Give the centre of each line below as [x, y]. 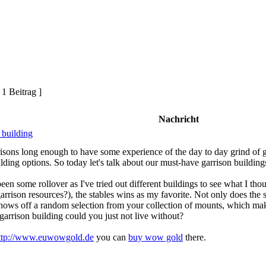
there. [194, 237]
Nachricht [178, 119]
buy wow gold [156, 237]
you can [111, 237]
